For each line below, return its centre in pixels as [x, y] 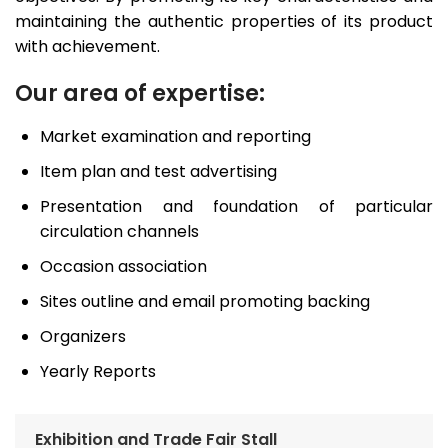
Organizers [83, 337]
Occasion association [123, 267]
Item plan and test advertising [158, 172]
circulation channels [119, 232]
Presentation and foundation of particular [236, 207]
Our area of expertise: [140, 94]
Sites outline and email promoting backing [205, 302]
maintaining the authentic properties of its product [224, 22]
